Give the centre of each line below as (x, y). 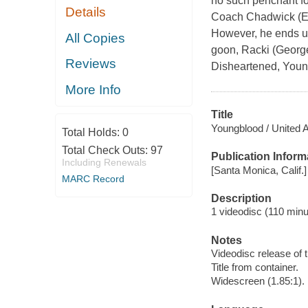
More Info (93, 89)
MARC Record (93, 179)
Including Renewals (104, 163)
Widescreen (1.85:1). (257, 281)
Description (241, 198)
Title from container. (254, 267)
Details (86, 12)
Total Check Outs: (106, 151)
